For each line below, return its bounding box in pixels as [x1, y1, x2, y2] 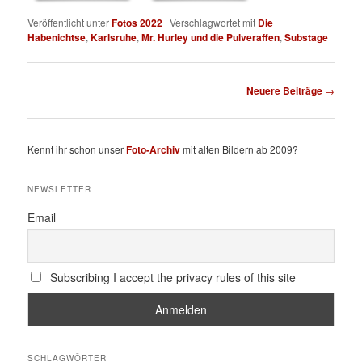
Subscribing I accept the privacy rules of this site [46, 269, 296, 286]
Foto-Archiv [126, 141, 181, 157]
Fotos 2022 [112, 15, 163, 31]
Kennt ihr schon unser [27, 141, 127, 156]
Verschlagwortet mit [170, 15, 256, 30]
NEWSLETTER [27, 183, 92, 196]
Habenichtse [27, 30, 86, 45]
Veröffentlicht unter [27, 15, 110, 30]
